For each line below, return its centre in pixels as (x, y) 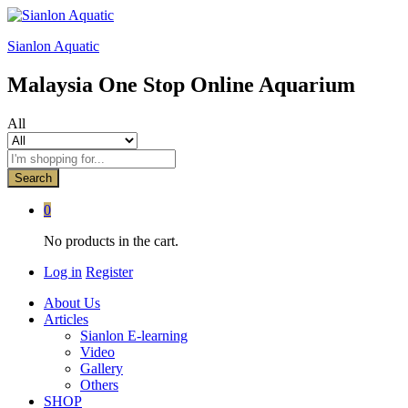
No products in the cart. (111, 240)
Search (33, 178)
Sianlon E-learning (134, 335)
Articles (66, 319)
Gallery (102, 368)
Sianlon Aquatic (53, 46)
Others (99, 384)
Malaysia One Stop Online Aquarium (181, 84)
